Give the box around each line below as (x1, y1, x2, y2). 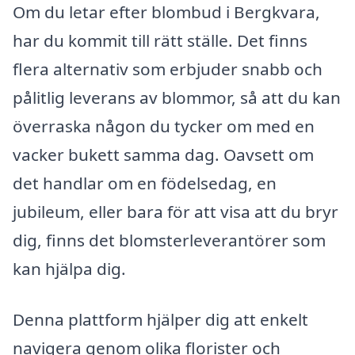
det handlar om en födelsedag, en (13, 172, 277, 195)
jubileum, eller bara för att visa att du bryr (13, 200, 338, 223)
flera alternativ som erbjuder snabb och (13, 58, 323, 81)
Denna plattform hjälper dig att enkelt (13, 307, 308, 330)
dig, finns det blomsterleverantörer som (13, 229, 326, 252)
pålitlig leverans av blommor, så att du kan (13, 86, 341, 109)
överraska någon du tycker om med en (13, 115, 315, 138)
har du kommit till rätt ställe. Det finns (13, 29, 307, 52)
